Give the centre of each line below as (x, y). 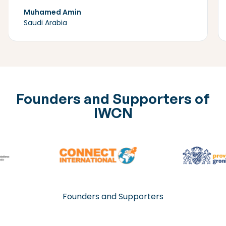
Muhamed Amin (52, 12)
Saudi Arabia (45, 22)
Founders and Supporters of (113, 98)
